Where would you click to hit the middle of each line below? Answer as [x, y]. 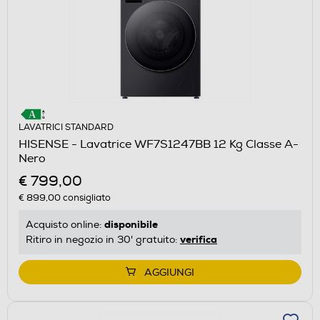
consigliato [86, 197]
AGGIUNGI [169, 272]
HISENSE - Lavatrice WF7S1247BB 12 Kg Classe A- [159, 144]
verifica [199, 239]
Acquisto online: [65, 224]
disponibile [131, 224]
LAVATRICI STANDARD [66, 127]
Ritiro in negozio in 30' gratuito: [103, 239]
